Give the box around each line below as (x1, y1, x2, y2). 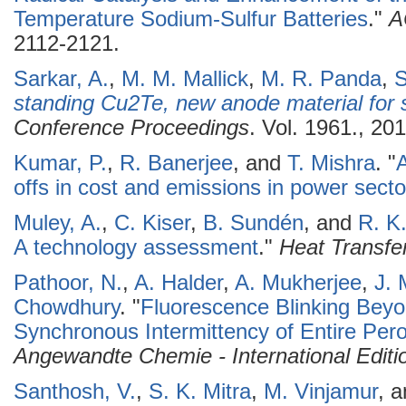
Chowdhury (14, 295, 120, 319)
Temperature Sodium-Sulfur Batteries (14, 7, 368, 31)
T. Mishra (287, 151, 375, 175)
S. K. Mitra (149, 380, 251, 403)
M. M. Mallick (121, 67, 248, 91)
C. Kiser (114, 211, 190, 235)
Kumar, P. (14, 151, 107, 175)
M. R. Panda (261, 67, 382, 91)
